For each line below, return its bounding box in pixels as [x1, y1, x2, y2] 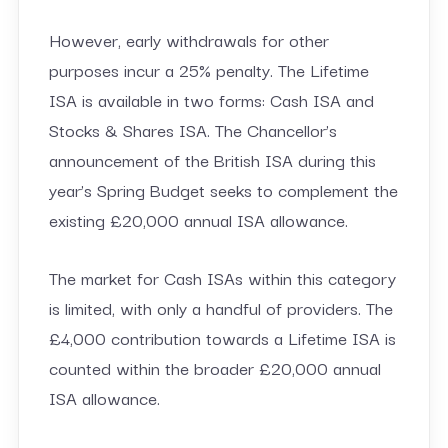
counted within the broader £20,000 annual [48, 353, 381, 381]
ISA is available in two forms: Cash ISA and [48, 85, 374, 113]
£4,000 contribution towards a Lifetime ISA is [48, 323, 396, 351]
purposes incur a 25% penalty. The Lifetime [48, 55, 369, 83]
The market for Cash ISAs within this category [48, 263, 396, 291]
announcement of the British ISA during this [48, 145, 376, 173]
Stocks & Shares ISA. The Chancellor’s [48, 115, 337, 143]
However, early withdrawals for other [48, 25, 329, 53]
